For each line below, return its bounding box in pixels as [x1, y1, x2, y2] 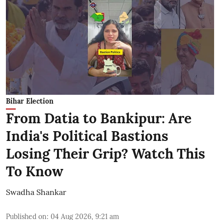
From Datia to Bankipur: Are [6, 110, 192, 127]
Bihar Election [6, 97, 54, 106]
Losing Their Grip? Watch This [6, 145, 205, 163]
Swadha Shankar [6, 187, 66, 197]
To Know [6, 163, 63, 180]
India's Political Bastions [6, 127, 168, 145]
